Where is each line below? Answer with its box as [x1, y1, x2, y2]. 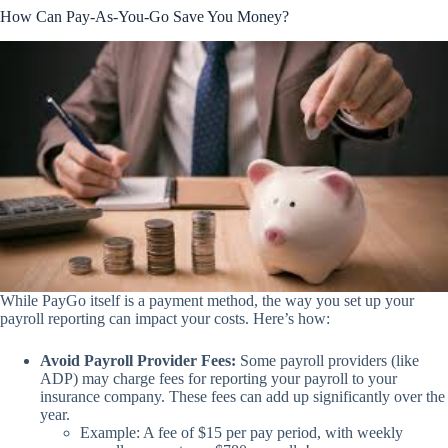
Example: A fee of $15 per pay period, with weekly [80, 424, 403, 442]
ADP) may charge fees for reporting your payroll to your [40, 370, 397, 388]
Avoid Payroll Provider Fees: [40, 352, 236, 370]
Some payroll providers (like [236, 352, 419, 370]
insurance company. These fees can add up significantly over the [40, 388, 445, 406]
